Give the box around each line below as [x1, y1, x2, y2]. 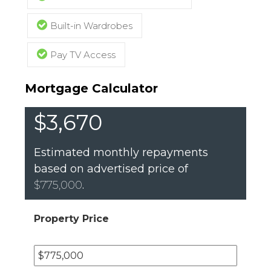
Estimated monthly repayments [34, 146, 208, 159]
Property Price [34, 213, 109, 224]
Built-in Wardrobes [50, 20, 132, 31]
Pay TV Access [50, 49, 116, 60]
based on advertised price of [34, 162, 188, 175]
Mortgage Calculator [25, 81, 158, 96]
